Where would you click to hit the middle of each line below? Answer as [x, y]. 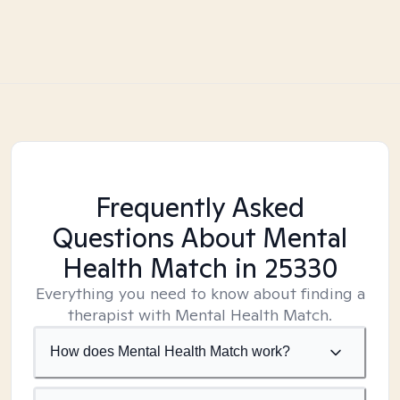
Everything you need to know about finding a [200, 293]
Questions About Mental [200, 237]
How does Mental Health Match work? [170, 351]
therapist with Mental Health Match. [200, 315]
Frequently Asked [200, 207]
